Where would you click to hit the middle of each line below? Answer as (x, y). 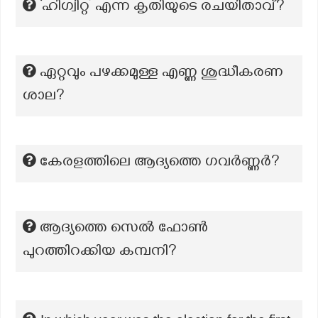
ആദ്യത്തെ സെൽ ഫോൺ (124, 229)
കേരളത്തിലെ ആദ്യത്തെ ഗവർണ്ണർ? (160, 163)
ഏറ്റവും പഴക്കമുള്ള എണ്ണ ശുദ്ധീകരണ (161, 74)
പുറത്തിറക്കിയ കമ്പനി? (100, 253)
